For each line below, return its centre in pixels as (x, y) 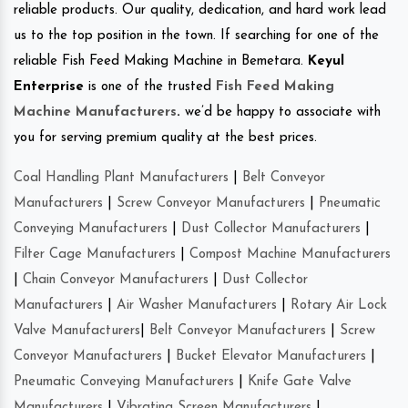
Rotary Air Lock (339, 305)
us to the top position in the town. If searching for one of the (196, 36)
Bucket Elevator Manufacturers (271, 356)
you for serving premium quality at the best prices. (165, 138)
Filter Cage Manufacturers (95, 254)
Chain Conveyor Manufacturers (116, 280)
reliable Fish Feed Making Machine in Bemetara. (161, 61)
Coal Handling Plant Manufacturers (121, 178)
